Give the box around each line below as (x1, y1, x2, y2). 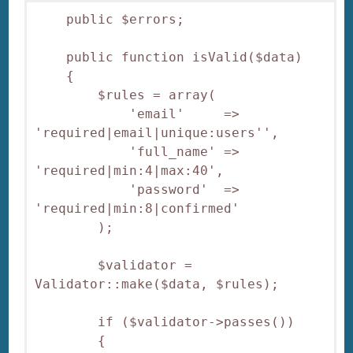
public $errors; (35, 11, 185, 27)
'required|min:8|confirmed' (35, 200, 240, 216)
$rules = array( (35, 87, 217, 102)
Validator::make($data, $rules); (35, 276, 280, 292)
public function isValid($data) (35, 49, 303, 65)
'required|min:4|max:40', (35, 162, 225, 178)
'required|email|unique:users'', (35, 124, 280, 140)
